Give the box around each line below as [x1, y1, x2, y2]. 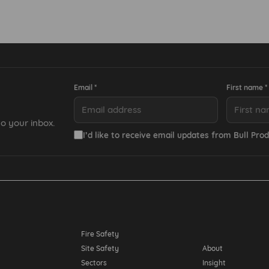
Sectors [81, 258, 107, 267]
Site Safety [81, 243, 119, 253]
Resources [202, 226, 250, 239]
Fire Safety [81, 229, 119, 238]
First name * [226, 82, 267, 92]
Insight [202, 258, 226, 267]
